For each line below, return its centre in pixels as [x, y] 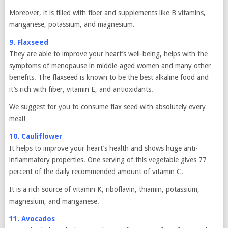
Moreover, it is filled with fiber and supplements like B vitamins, [107, 13]
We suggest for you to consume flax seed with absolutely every [107, 107]
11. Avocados [32, 219]
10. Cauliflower [35, 136]
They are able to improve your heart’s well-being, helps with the [108, 54]
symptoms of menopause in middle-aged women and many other [110, 66]
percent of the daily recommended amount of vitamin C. [96, 172]
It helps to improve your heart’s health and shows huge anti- [103, 148]
